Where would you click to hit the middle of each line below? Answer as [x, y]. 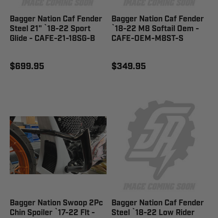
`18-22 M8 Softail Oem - [155, 29]
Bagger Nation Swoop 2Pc [56, 203]
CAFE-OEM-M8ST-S [147, 39]
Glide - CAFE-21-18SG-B [52, 39]
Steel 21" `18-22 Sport [50, 29]
